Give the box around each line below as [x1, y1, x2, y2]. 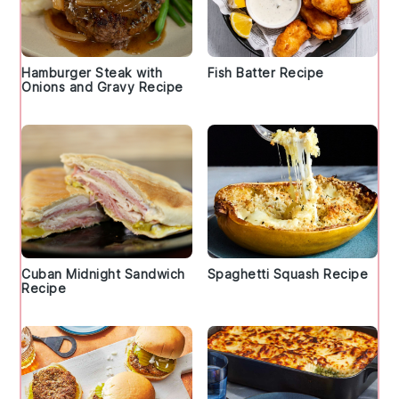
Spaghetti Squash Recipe [207, 266, 368, 282]
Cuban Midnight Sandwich [21, 266, 185, 282]
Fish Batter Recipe [207, 65, 324, 81]
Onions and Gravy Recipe [21, 79, 183, 95]
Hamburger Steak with [21, 65, 163, 81]
